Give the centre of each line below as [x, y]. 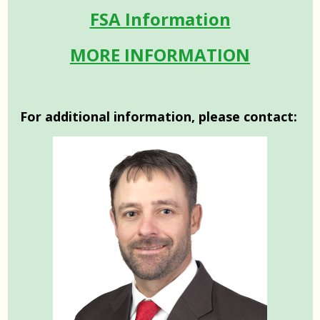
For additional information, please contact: [160, 116]
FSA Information [160, 19]
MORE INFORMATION [160, 54]
